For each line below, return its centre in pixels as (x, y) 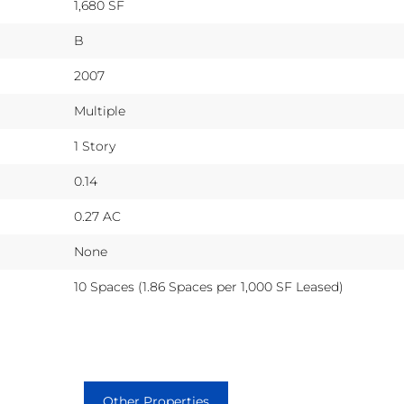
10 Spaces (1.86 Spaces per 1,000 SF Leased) (208, 287)
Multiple (99, 111)
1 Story (94, 146)
